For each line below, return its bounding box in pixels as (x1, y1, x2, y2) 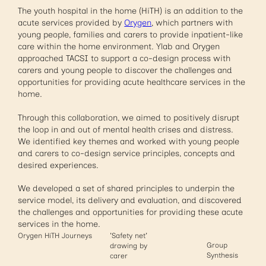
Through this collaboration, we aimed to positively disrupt (18, 112, 240, 123)
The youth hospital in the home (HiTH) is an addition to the (18, 6, 243, 17)
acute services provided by (18, 18, 125, 28)
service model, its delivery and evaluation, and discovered (18, 195, 242, 206)
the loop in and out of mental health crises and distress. (18, 124, 234, 135)
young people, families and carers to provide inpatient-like (18, 30, 243, 40)
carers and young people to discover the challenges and (18, 65, 233, 76)
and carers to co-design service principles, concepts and (18, 148, 236, 159)
